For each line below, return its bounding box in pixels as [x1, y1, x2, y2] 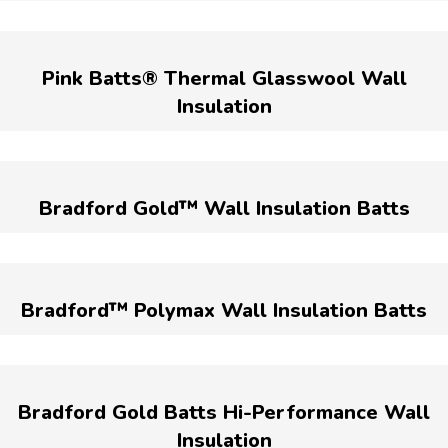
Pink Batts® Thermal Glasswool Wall [41, 64, 407, 92]
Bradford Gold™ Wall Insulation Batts [38, 194, 410, 222]
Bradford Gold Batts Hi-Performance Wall [18, 398, 430, 426]
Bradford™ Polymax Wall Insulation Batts [21, 296, 427, 324]
